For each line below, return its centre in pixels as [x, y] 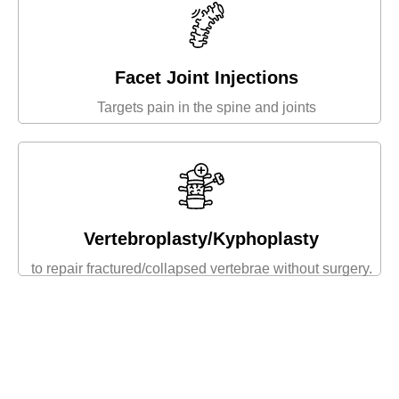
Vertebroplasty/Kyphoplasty [201, 239]
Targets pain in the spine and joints [206, 108]
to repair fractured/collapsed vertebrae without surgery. [201, 269]
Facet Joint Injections [206, 78]
